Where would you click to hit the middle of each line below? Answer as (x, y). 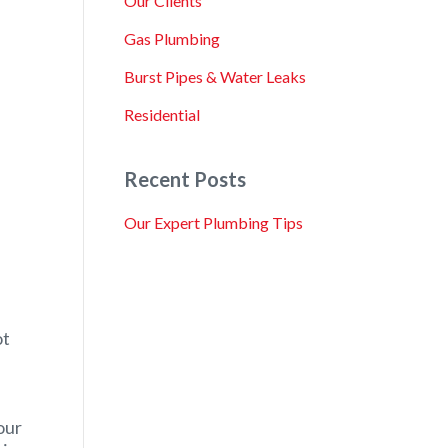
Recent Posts (184, 179)
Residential (161, 114)
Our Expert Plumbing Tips (213, 222)
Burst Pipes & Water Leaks (214, 76)
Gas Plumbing (171, 38)
